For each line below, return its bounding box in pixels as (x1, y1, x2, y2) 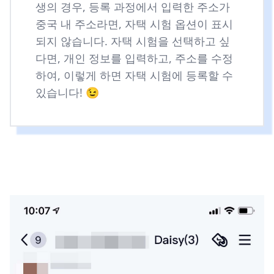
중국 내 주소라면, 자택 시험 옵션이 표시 (35, 16, 233, 31)
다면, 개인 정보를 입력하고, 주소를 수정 (35, 50, 233, 65)
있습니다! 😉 (35, 84, 99, 100)
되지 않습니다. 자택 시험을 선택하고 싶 (35, 33, 230, 48)
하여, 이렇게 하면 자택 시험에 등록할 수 (35, 67, 233, 83)
